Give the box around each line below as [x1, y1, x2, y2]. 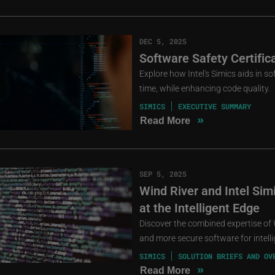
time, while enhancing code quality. [139, 82, 270, 94]
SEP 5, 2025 [139, 168, 187, 179]
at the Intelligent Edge [139, 199, 260, 215]
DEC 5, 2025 [139, 36, 187, 46]
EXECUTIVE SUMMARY [177, 101, 251, 111]
